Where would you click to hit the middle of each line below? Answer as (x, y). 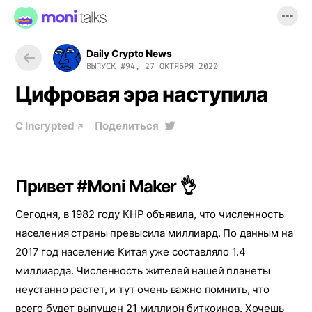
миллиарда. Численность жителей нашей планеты (143, 271)
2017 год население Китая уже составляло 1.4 (131, 252)
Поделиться (127, 126)
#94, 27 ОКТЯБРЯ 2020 (169, 66)
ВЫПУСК (103, 66)
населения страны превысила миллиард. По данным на (154, 233)
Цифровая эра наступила (142, 94)
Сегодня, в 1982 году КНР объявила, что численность (150, 214)
